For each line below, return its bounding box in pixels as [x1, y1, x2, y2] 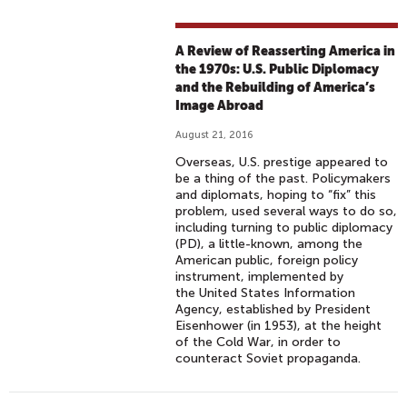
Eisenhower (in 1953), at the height [175, 318, 382, 333]
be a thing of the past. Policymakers [175, 171, 392, 186]
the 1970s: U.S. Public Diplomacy [175, 62, 380, 76]
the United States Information [175, 285, 356, 301]
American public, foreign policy [175, 253, 359, 268]
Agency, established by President [175, 302, 372, 317]
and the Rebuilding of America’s [175, 80, 376, 94]
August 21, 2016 [175, 129, 254, 141]
